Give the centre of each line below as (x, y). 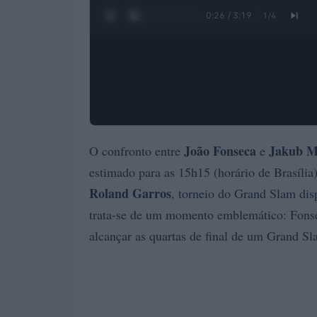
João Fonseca (220, 151)
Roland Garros (130, 193)
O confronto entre (137, 151)
